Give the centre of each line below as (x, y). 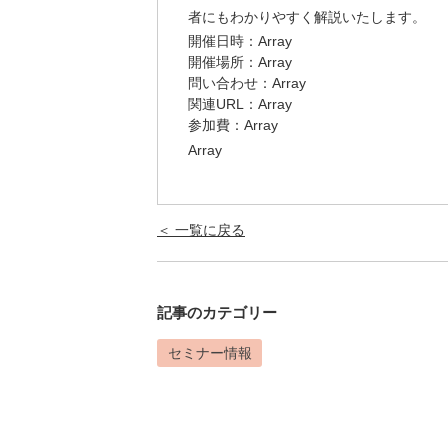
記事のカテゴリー (217, 312)
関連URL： (223, 104)
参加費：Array (233, 125)
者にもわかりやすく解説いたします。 (307, 17)
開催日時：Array (240, 41)
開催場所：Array (240, 62)
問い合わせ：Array (247, 83)
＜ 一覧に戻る (201, 230)
